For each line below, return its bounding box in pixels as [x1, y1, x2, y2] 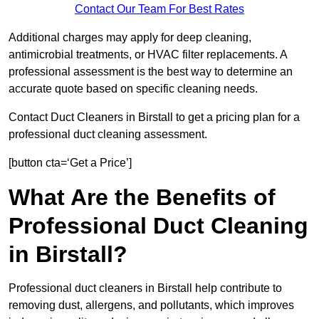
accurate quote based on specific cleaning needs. [9, 83, 258, 95]
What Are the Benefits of [9, 184, 276, 211]
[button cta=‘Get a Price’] [9, 157, 132, 169]
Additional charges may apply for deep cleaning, [9, 31, 251, 44]
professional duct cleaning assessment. [9, 128, 207, 141]
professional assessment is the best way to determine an [9, 66, 293, 78]
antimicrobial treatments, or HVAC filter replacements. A [9, 48, 287, 61]
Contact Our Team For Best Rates [75, 3, 244, 16]
